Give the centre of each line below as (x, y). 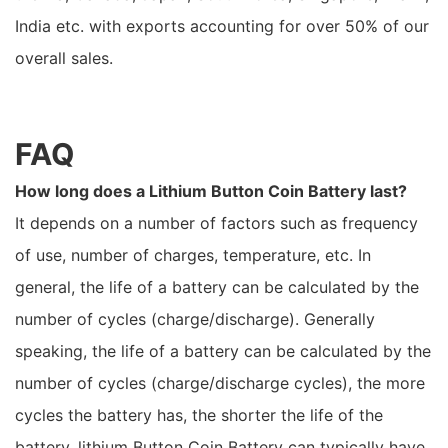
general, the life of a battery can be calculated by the (217, 287)
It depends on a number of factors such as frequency (216, 223)
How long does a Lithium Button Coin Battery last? (211, 191)
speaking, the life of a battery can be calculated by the (223, 351)
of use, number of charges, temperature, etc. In (193, 255)
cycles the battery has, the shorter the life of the (199, 415)
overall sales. (64, 58)
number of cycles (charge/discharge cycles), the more (220, 383)
